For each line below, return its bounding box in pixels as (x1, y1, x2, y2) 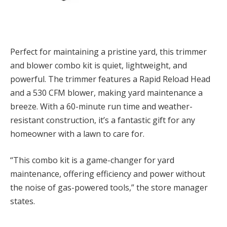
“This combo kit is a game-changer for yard (10, 154, 174, 166)
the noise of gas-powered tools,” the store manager (10, 181, 208, 193)
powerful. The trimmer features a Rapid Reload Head (10, 73, 210, 85)
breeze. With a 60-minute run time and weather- (10, 101, 193, 112)
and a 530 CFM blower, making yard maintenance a (10, 87, 203, 99)
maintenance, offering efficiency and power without (10, 168, 205, 179)
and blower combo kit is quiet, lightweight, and (10, 60, 187, 71)
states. (10, 195, 35, 207)
